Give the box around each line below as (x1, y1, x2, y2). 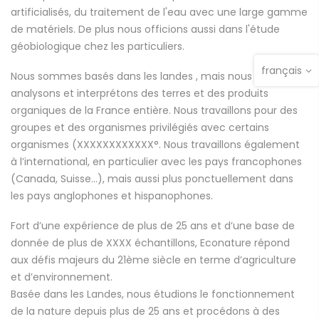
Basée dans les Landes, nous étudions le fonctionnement (11, 287, 295, 302)
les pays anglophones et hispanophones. (11, 188, 213, 203)
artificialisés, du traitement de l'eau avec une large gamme (11, 4, 308, 19)
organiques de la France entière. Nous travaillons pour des (11, 103, 298, 117)
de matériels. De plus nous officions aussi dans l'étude (11, 21, 280, 36)
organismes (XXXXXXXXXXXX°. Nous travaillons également (11, 137, 300, 152)
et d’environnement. (11, 270, 113, 285)
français (261, 63, 302, 78)
